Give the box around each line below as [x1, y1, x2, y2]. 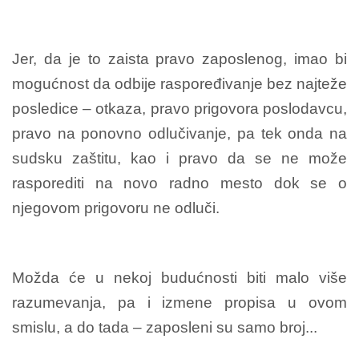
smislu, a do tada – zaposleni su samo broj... [12, 318, 317, 336]
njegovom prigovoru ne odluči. [12, 199, 220, 216]
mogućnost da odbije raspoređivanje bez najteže [12, 75, 347, 92]
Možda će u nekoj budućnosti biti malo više [12, 268, 347, 286]
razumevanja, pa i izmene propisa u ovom [12, 293, 347, 311]
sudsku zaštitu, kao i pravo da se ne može [12, 149, 347, 167]
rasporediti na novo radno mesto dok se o [12, 174, 347, 192]
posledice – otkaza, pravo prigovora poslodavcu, [12, 99, 347, 117]
